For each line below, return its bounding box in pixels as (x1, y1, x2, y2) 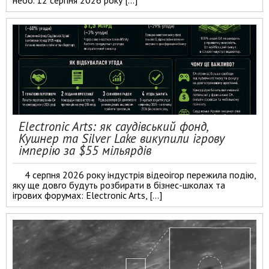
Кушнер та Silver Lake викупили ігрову (19, 130, 225, 147)
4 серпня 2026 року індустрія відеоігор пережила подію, (25, 169, 256, 181)
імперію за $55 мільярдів (19, 142, 151, 159)
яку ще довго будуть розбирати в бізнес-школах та (13, 179, 225, 191)
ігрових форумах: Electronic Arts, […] (13, 189, 162, 201)
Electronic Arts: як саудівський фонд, (19, 118, 208, 134)
